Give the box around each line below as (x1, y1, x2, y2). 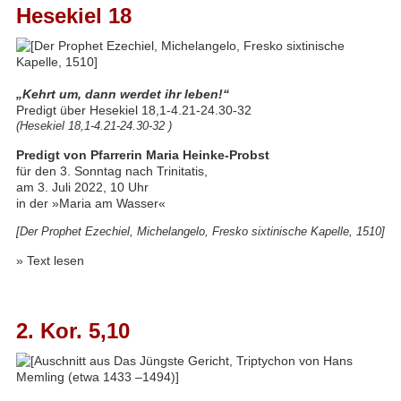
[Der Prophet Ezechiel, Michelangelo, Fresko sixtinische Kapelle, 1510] (15, 226, 385, 238)
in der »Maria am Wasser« (15, 196, 166, 210)
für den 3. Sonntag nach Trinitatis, (15, 164, 208, 178)
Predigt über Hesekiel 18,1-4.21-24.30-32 (15, 103, 252, 117)
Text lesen (26, 253, 84, 268)
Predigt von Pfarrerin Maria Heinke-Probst (15, 148, 269, 162)
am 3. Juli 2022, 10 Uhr (15, 180, 149, 194)
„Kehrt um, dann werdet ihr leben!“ (15, 87, 229, 101)
